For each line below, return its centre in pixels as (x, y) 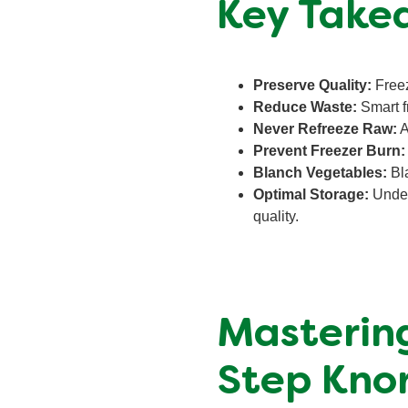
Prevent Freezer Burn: (329, 151)
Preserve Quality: (312, 86)
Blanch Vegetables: (320, 173)
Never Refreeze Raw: (325, 129)
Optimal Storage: (311, 195)
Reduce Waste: (305, 107)
